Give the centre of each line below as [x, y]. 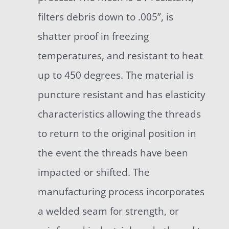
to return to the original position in [117, 133]
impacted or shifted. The [94, 172]
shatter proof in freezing [93, 36]
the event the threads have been [113, 153]
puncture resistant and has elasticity [121, 94]
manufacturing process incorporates [121, 191]
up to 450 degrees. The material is [116, 75]
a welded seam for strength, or [108, 211]
